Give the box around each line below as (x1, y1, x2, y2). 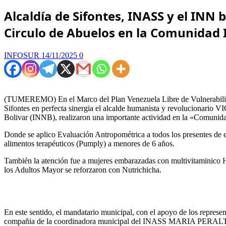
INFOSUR (4, 50, 41, 60)
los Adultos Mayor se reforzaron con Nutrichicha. (4, 165, 161, 174)
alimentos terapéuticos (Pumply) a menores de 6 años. (4, 139, 175, 148)
